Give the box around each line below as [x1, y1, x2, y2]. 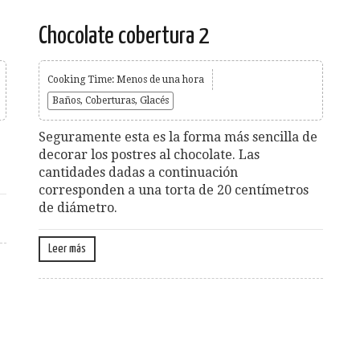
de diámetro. [39, 199, 117, 215]
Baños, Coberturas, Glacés [52, 94, 169, 106]
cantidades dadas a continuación [39, 164, 238, 180]
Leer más [48, 242, 86, 255]
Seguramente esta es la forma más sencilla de [39, 129, 317, 145]
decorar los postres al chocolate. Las [39, 146, 260, 162]
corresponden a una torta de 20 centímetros [39, 182, 309, 198]
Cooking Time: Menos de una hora [47, 73, 204, 85]
